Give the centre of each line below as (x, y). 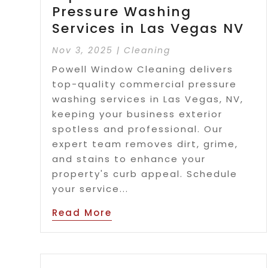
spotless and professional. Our (138, 129)
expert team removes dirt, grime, (145, 144)
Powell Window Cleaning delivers (143, 69)
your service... (91, 188)
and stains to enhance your (129, 159)
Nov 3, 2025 (83, 50)
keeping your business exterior (138, 114)
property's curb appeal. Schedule (145, 173)
